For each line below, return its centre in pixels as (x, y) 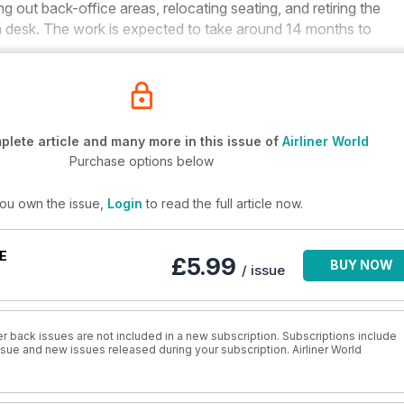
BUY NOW (362, 265)
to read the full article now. (222, 203)
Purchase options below (142, 161)
